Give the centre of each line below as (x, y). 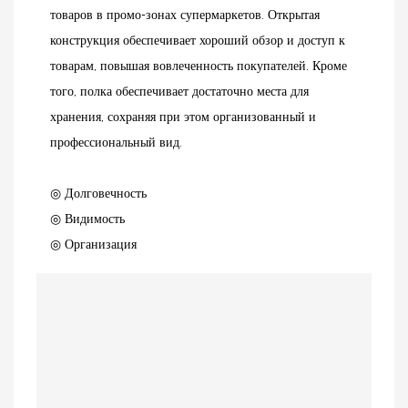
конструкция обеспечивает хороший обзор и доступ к (198, 40)
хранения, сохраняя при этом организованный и (183, 116)
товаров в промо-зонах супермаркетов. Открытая (185, 14)
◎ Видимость (87, 218)
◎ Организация (93, 244)
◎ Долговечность (98, 193)
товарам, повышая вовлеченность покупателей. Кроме (199, 65)
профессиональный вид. (116, 142)
